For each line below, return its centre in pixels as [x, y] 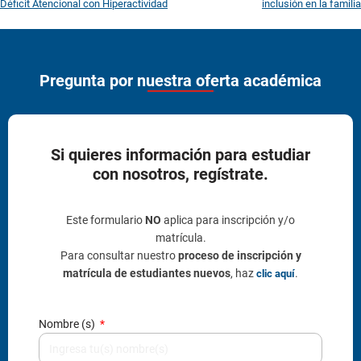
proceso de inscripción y [239, 255]
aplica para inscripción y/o [228, 220]
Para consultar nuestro [119, 255]
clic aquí [276, 273]
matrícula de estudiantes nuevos [147, 273]
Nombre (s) [68, 324]
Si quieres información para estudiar [180, 154]
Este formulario [106, 220]
